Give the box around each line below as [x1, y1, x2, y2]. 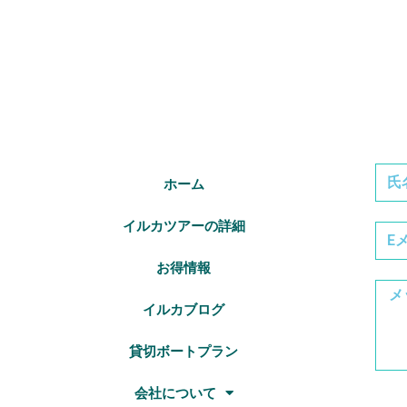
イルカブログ [143, 301, 225, 318]
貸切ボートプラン [129, 342, 239, 360]
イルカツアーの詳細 [122, 217, 245, 234]
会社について [134, 384, 216, 402]
